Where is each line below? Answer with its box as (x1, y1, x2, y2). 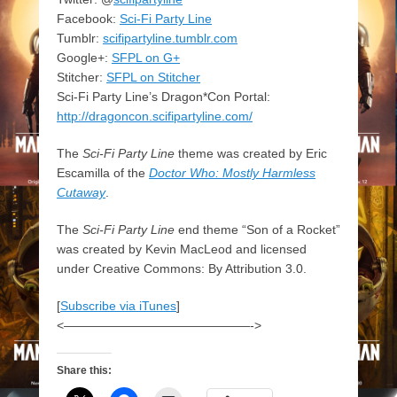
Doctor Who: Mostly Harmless (149, 166, 315, 181)
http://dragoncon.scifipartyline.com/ (57, 109, 253, 124)
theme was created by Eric (175, 146, 327, 161)
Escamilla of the (57, 166, 149, 181)
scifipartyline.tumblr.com (103, 31, 237, 46)
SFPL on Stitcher (106, 70, 200, 85)
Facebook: (57, 12, 120, 27)
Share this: (57, 364, 112, 378)
